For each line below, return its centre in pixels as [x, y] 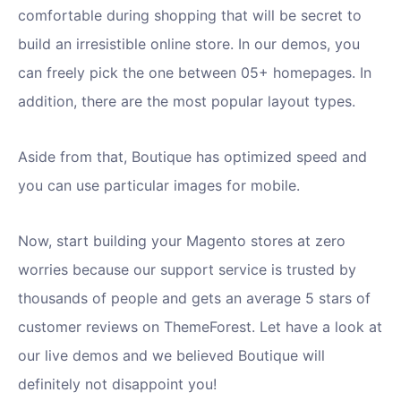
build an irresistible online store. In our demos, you [189, 44]
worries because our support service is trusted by [187, 270]
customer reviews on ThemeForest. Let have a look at [200, 327]
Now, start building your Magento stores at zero [182, 241]
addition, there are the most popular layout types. [187, 102]
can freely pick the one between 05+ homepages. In [195, 73]
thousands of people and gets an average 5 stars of [194, 299]
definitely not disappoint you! [117, 384]
